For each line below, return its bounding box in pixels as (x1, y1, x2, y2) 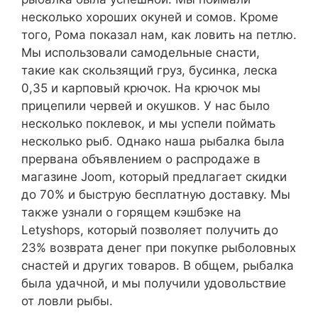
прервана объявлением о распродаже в (21, 152, 261, 166)
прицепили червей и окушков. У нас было (21, 99, 270, 113)
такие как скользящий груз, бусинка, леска (21, 63, 278, 77)
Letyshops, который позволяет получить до (21, 223, 278, 237)
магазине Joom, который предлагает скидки (21, 170, 287, 184)
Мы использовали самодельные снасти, (21, 45, 260, 60)
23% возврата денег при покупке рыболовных (21, 241, 296, 255)
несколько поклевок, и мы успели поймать (21, 116, 275, 131)
